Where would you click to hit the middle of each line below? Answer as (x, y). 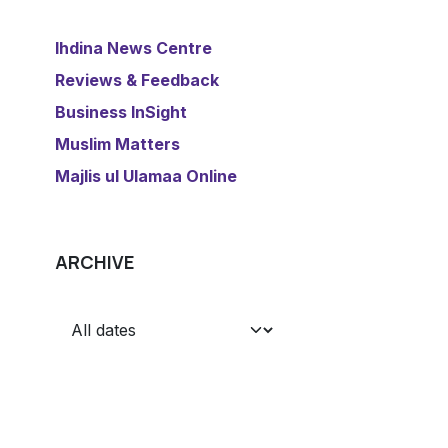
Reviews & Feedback (137, 80)
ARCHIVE (95, 262)
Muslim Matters (118, 144)
